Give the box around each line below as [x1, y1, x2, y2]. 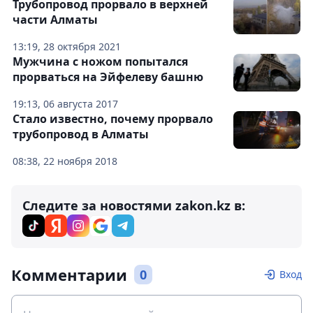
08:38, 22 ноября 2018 [13, 154, 117, 168]
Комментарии [11, 264, 127, 286]
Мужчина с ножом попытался [13, 54, 188, 70]
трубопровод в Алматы [13, 126, 149, 143]
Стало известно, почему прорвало [13, 111, 213, 127]
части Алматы [13, 12, 98, 28]
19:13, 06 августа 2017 [13, 97, 118, 111]
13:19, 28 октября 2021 [13, 40, 121, 54]
